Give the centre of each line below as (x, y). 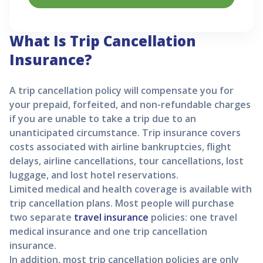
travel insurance (111, 217)
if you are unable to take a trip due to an (103, 118)
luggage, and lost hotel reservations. (94, 175)
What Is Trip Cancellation (103, 41)
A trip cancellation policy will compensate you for (122, 90)
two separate (42, 217)
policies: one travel (193, 217)
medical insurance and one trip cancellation (108, 231)
